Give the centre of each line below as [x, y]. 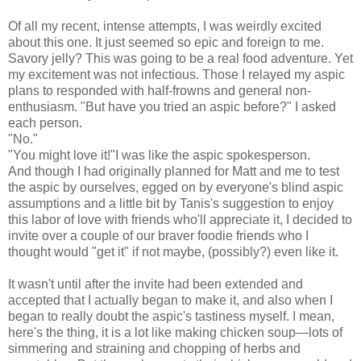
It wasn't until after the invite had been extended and [156, 284]
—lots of [319, 333]
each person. [45, 123]
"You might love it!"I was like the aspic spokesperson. [159, 156]
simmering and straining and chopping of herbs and [154, 349]
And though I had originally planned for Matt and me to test [174, 172]
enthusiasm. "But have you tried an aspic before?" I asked [172, 107]
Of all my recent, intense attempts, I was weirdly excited [165, 27]
